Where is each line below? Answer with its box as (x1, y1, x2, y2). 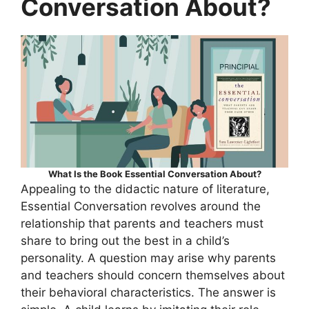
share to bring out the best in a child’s (21, 234, 230, 248)
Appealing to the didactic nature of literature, (21, 182, 270, 197)
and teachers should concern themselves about (21, 268, 285, 283)
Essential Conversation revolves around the (21, 199, 261, 214)
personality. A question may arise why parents (21, 251, 276, 266)
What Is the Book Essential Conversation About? (48, 168, 261, 180)
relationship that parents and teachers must (21, 217, 263, 231)
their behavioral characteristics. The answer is (21, 286, 276, 300)
